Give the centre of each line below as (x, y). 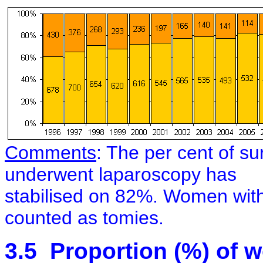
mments (63, 153)
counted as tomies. (84, 218)
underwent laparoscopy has (121, 174)
